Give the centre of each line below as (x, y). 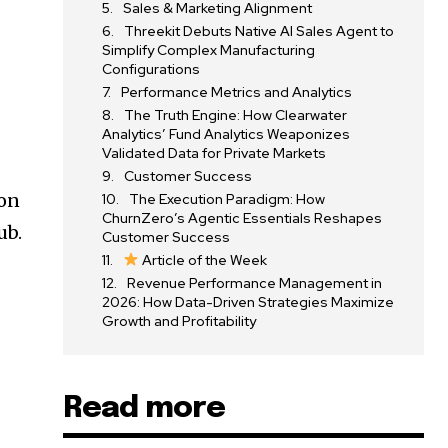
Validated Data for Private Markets (214, 152)
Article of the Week (203, 259)
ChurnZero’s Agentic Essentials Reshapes (242, 217)
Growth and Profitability (179, 320)
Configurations (151, 68)
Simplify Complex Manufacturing (209, 49)
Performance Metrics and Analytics (237, 91)
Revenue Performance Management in (255, 282)
